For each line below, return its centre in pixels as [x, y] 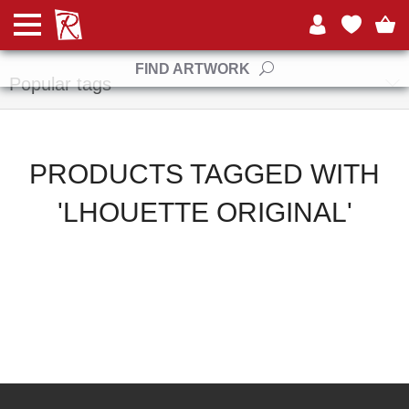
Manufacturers [68, 25]
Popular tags [60, 84]
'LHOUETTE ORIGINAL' [204, 212]
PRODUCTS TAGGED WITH [204, 174]
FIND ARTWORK [193, 68]
